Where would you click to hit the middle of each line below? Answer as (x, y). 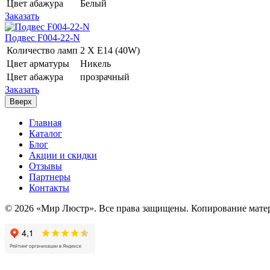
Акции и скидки (63, 155)
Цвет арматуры (38, 63)
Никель (97, 63)
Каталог (46, 133)
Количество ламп (42, 50)
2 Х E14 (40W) (111, 50)
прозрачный (106, 77)
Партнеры (50, 177)
